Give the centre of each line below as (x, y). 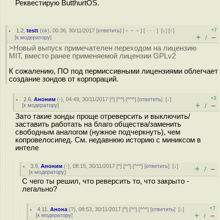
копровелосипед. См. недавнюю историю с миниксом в (108, 140)
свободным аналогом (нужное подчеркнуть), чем (98, 132)
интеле (27, 148)
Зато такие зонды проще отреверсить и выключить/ (103, 116)
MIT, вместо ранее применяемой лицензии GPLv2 (92, 56)
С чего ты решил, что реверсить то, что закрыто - (106, 181)
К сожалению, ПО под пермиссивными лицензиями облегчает (113, 71)
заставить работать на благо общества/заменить (98, 124)
